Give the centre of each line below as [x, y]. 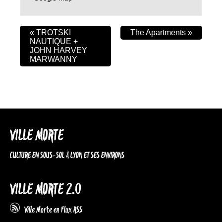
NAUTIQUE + [54, 42]
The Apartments [159, 33]
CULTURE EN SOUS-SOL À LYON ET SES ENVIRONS [67, 156]
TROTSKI [53, 33]
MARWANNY [54, 59]
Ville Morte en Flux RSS [51, 210]
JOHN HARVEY [58, 51]
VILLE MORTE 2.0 [45, 190]
